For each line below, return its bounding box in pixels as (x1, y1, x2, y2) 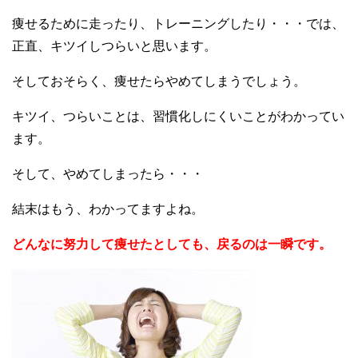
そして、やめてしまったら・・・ (12, 167, 204, 181)
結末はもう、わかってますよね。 (12, 202, 204, 216)
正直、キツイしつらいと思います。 (12, 39, 217, 53)
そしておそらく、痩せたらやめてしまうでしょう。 (12, 74, 306, 88)
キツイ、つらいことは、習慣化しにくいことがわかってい (12, 109, 344, 123)
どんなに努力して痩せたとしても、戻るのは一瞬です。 (12, 237, 332, 251)
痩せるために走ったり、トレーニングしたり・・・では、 (12, 17, 344, 30)
